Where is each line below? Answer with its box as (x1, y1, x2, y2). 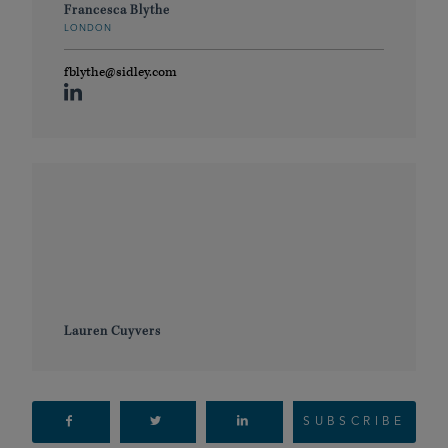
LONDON (64, 24, 113, 34)
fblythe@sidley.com (64, 63, 177, 82)
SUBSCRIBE (303, 416, 406, 429)
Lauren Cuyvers (64, 323, 161, 340)
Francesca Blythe (64, 2, 170, 19)
